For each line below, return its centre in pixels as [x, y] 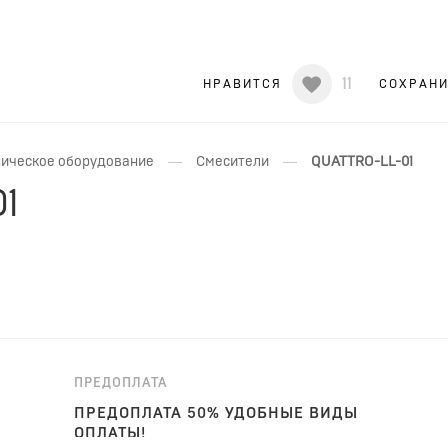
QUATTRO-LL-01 [362, 161]
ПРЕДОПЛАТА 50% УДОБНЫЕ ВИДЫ [215, 413]
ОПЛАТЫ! [109, 433]
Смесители [232, 161]
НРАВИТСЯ [242, 83]
